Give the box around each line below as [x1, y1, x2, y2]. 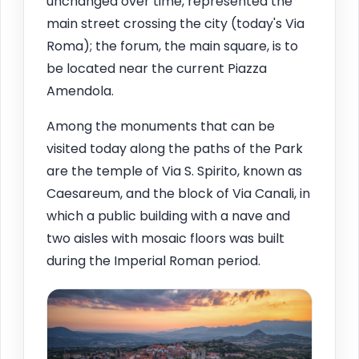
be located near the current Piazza [46, 59, 267, 79]
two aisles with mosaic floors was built [46, 229, 284, 248]
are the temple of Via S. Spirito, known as [46, 162, 302, 181]
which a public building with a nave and [46, 207, 290, 226]
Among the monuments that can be [46, 117, 275, 136]
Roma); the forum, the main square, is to [46, 37, 298, 56]
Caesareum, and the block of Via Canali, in [46, 184, 310, 204]
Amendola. [46, 82, 114, 101]
